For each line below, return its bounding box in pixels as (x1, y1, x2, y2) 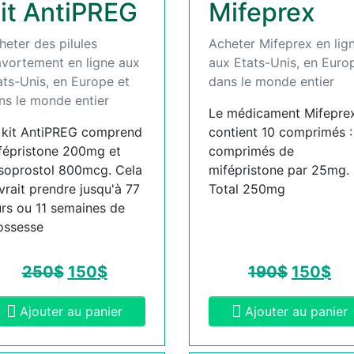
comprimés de (209, 142, 294, 159)
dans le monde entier (209, 73, 334, 89)
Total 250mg (209, 180, 285, 197)
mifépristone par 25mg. (209, 161, 349, 178)
